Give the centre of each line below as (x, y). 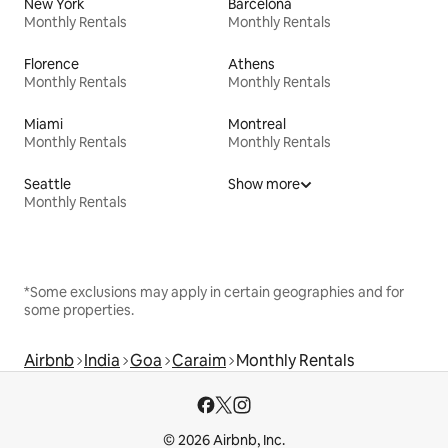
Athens (251, 64)
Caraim (199, 361)
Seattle (47, 184)
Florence (51, 64)
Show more (264, 184)
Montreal (257, 124)
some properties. (79, 310)
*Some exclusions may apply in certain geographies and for (214, 292)
